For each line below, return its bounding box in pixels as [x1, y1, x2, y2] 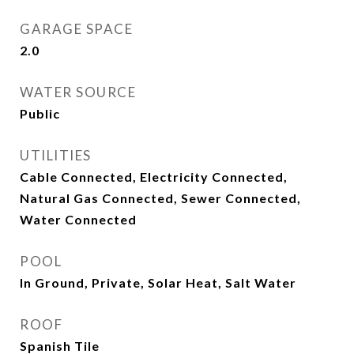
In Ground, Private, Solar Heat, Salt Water [20, 275, 296, 290]
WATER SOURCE [20, 84, 136, 100]
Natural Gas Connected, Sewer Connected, [20, 190, 301, 205]
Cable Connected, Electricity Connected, [20, 169, 288, 184]
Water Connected [20, 212, 137, 227]
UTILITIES [20, 147, 92, 164]
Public [20, 106, 60, 121]
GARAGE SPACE [20, 21, 133, 37]
